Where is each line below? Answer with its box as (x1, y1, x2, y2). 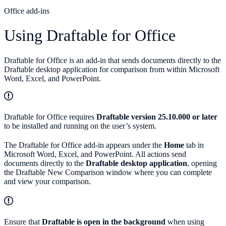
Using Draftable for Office (4, 26, 176, 45)
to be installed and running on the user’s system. (4, 121, 156, 130)
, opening (187, 158, 217, 167)
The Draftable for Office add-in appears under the (4, 140, 164, 149)
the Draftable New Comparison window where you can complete (4, 167, 212, 177)
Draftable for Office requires (4, 112, 96, 121)
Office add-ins (4, 6, 49, 15)
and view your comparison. (4, 177, 91, 186)
